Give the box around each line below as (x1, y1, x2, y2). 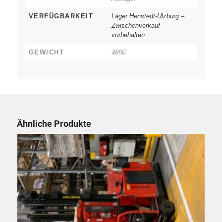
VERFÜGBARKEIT (28, 12, 94, 20)
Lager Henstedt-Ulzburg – (111, 12, 184, 20)
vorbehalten (111, 31, 145, 39)
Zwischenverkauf (111, 22, 160, 30)
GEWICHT (28, 49, 64, 56)
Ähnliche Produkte (16, 118, 91, 129)
